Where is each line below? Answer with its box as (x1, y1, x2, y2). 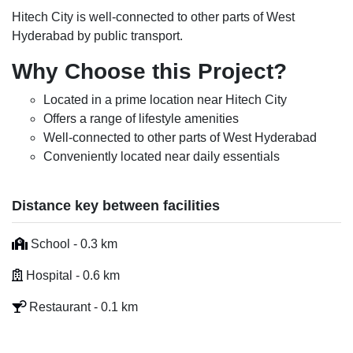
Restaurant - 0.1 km (26, 300, 138, 314)
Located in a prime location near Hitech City (43, 93, 287, 106)
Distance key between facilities (12, 198, 220, 214)
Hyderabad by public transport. (12, 29, 183, 43)
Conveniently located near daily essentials (43, 150, 280, 163)
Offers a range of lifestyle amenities (43, 112, 239, 125)
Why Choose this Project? (12, 59, 287, 84)
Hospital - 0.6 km (23, 269, 120, 282)
